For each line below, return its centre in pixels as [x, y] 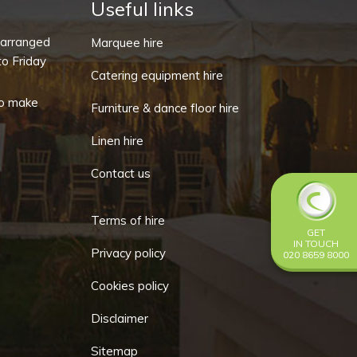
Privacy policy [128, 253]
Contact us [120, 173]
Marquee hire [127, 43]
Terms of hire [127, 220]
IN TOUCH [316, 244]
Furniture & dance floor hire [165, 108]
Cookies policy [129, 286]
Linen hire [117, 141]
